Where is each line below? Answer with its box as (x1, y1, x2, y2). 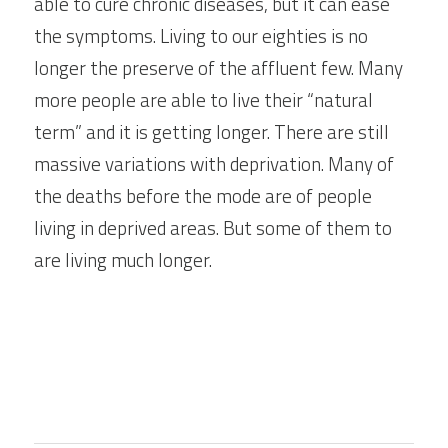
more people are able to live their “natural (34, 85, 373, 114)
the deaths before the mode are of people (34, 181, 372, 210)
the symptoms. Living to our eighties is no (34, 21, 368, 50)
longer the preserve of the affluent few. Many (34, 53, 403, 82)
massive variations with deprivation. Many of (34, 149, 394, 178)
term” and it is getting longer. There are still (34, 117, 389, 146)
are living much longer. (34, 245, 212, 274)
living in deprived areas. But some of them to (34, 213, 392, 242)
